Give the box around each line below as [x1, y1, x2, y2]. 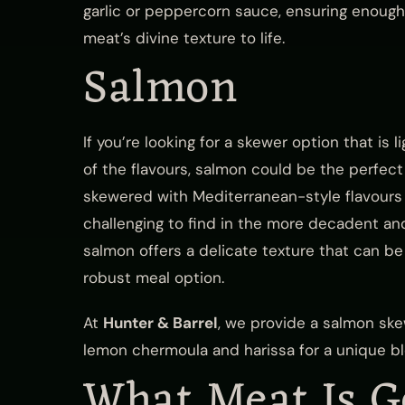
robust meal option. [83, 268, 224, 288]
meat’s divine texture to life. [83, 28, 289, 49]
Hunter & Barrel [103, 313, 218, 334]
